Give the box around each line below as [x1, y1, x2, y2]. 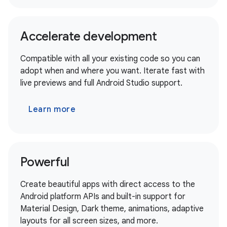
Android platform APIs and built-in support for [20, 191, 185, 202]
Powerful [20, 154, 69, 170]
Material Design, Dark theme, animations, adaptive [20, 203, 204, 214]
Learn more [28, 104, 75, 115]
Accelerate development [20, 28, 157, 44]
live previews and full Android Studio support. [20, 78, 182, 88]
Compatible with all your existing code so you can [20, 53, 200, 64]
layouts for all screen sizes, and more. [20, 215, 158, 226]
